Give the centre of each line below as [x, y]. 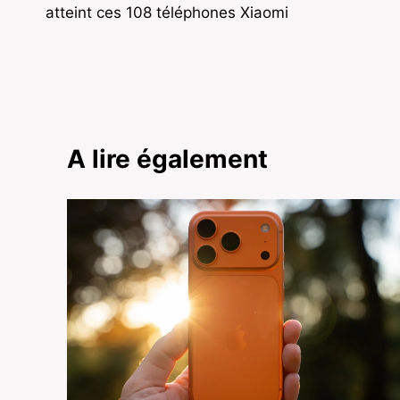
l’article [89, 38]
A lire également [167, 159]
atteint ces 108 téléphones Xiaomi [167, 13]
